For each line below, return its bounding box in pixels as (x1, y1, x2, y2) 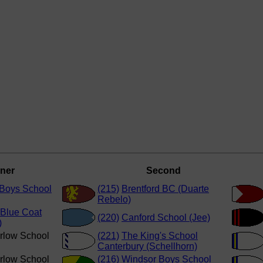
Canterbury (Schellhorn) (97, 241, 197, 252)
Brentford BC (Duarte (122, 184, 209, 194)
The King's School (122, 231, 198, 241)
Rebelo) (97, 194, 131, 205)
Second (146, 166, 181, 176)
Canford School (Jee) (122, 213, 210, 223)
